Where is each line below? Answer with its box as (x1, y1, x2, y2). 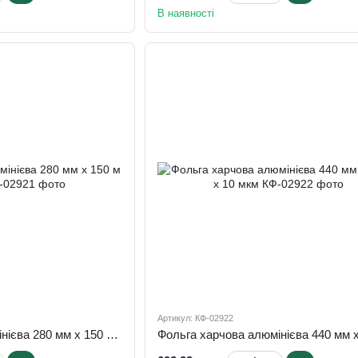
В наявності (157, 6, 214, 19)
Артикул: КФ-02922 (157, 313, 233, 324)
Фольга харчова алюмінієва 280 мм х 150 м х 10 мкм (106, 328, 118, 342)
